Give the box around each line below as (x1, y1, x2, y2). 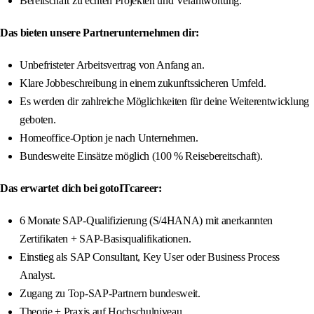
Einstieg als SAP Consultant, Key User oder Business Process (20, 251, 280, 264)
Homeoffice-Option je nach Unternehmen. (20, 132, 198, 144)
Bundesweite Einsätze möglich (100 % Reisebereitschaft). (20, 150, 263, 163)
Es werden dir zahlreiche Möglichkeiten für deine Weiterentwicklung (20, 95, 309, 108)
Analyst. (20, 269, 55, 282)
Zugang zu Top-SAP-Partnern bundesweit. (20, 287, 200, 300)
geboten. (20, 114, 56, 126)
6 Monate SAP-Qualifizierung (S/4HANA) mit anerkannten (20, 214, 273, 227)
